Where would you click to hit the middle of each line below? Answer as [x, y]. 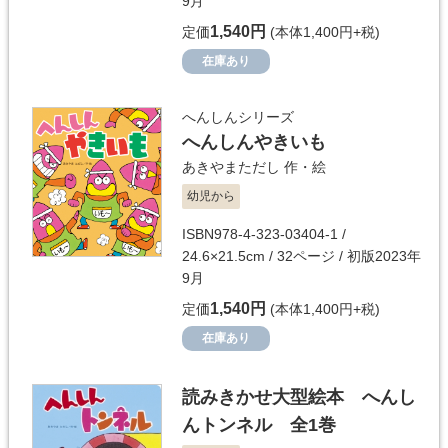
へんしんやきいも [254, 141]
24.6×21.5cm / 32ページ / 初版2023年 [301, 255]
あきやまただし [231, 166]
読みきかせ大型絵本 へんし [299, 396]
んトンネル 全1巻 [259, 424]
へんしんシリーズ [238, 116]
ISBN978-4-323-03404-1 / [264, 233]
